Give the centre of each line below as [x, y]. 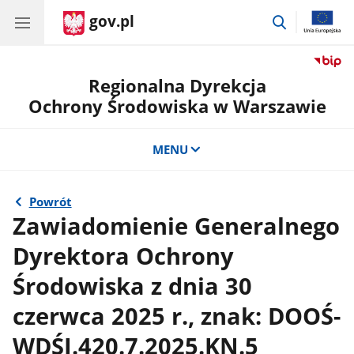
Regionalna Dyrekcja [177, 86]
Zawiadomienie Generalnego [177, 226]
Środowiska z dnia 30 [133, 286]
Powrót [50, 202]
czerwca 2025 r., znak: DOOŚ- [177, 316]
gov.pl [112, 21]
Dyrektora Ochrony [124, 256]
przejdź [308, 19]
